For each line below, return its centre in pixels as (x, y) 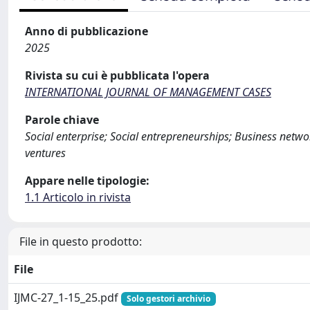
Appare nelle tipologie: (87, 181)
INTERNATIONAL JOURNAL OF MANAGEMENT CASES (148, 92)
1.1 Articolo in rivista (78, 197)
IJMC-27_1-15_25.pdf (67, 298)
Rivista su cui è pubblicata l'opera (117, 75)
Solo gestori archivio (168, 299)
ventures (45, 153)
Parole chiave (62, 120)
